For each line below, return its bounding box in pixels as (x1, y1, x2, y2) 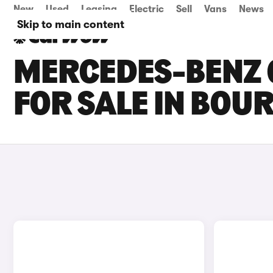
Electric (129, 4, 164, 15)
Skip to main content (17, 18, 124, 30)
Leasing (81, 4, 117, 15)
